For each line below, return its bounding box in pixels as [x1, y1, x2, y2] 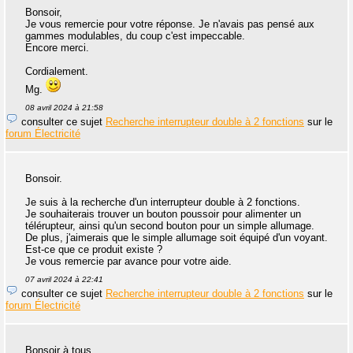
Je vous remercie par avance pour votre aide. [25, 255, 232, 268]
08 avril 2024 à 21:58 [25, 103, 103, 113]
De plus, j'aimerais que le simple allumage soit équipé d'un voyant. [25, 232, 328, 244]
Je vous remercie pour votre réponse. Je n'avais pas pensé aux [25, 18, 314, 31]
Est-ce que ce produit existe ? [25, 243, 162, 256]
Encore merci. [25, 42, 89, 54]
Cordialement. [25, 65, 88, 78]
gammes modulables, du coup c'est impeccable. [25, 30, 245, 43]
